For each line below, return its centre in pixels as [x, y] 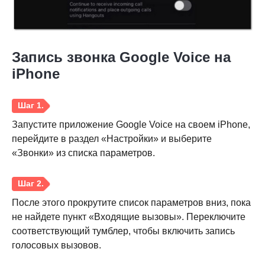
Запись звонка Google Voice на [121, 57]
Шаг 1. [36, 174]
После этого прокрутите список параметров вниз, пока [131, 203]
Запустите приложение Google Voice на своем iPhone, [131, 125]
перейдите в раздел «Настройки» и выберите [112, 139]
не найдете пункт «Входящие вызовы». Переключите [129, 217]
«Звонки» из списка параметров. [83, 153]
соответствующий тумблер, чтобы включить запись [123, 231]
